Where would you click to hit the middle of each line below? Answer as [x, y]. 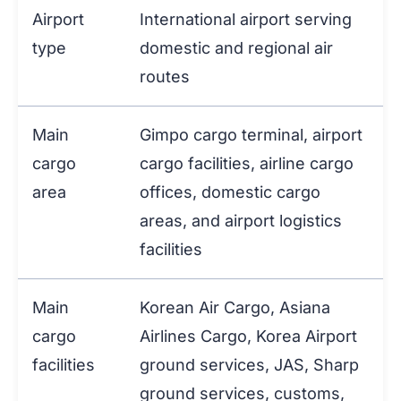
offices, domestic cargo [230, 192]
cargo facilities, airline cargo [247, 164]
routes [165, 77]
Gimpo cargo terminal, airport [251, 135]
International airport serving [246, 20]
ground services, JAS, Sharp [249, 365]
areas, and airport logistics [241, 221]
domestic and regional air [236, 48]
